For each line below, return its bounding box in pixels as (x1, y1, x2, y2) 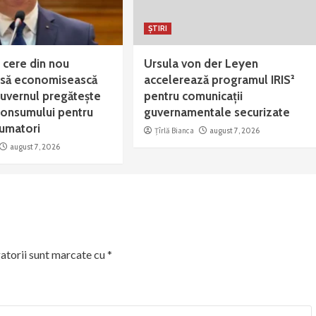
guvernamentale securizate (143, 105, 290, 120)
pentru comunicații (143, 89, 243, 104)
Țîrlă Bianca (154, 126, 194, 136)
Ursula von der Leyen (143, 56, 258, 71)
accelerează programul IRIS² (143, 73, 295, 87)
